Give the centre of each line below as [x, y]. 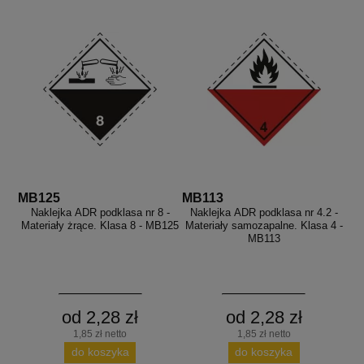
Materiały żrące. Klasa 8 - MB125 [100, 225]
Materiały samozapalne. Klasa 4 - [264, 225]
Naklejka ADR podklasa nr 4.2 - [264, 212]
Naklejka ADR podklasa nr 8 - [100, 212]
